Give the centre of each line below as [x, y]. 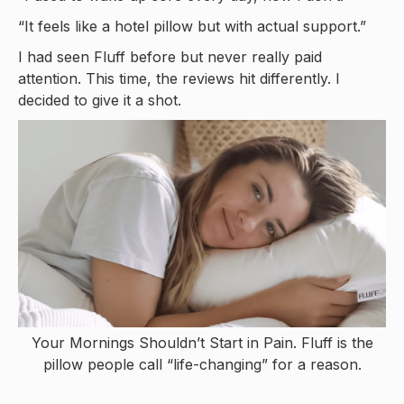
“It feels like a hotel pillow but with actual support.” [192, 26]
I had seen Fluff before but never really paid [170, 57]
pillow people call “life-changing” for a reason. [202, 364]
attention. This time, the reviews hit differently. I [179, 78]
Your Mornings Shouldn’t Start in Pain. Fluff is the [202, 342]
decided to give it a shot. [100, 100]
